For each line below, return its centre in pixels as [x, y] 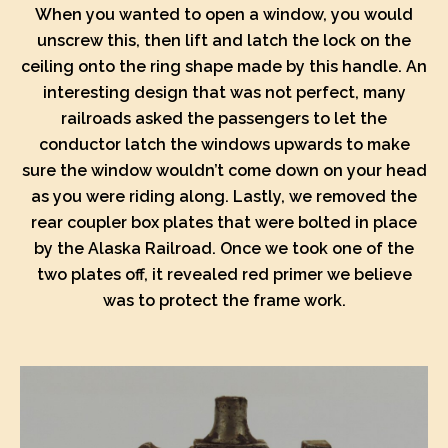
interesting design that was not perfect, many [224, 93]
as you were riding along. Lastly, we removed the [224, 197]
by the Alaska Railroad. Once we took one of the [224, 249]
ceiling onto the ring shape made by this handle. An [224, 67]
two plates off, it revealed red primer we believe [224, 275]
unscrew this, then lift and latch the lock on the [224, 41]
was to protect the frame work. [224, 301]
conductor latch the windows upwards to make [224, 145]
